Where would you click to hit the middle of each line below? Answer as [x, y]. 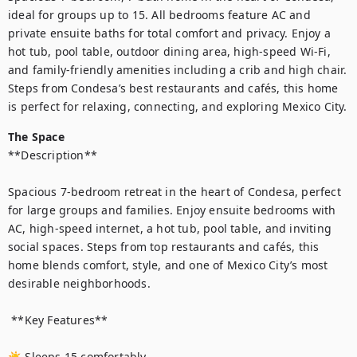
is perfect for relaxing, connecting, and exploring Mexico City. [178, 106]
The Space [36, 137]
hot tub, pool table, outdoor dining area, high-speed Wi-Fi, [169, 51]
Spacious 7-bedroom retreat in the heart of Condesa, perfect [175, 192]
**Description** [53, 155]
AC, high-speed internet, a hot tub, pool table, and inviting [170, 228]
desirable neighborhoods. [79, 283]
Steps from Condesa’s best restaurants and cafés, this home [173, 88]
